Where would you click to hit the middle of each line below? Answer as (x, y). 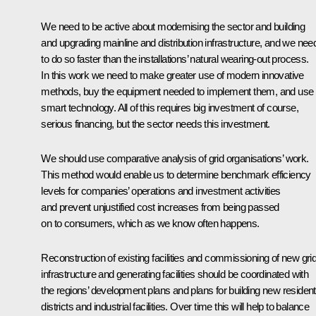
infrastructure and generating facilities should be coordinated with (175, 274)
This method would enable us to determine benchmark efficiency (176, 174)
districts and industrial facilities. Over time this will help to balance (175, 306)
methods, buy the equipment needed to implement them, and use (177, 91)
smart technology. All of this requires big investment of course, (170, 107)
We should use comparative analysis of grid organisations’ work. (175, 158)
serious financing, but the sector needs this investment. (156, 123)
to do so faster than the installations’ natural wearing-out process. (175, 59)
